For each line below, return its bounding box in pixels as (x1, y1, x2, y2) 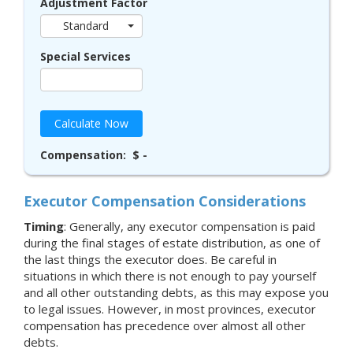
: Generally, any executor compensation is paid (64, 218, 315, 235)
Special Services (40, 49, 131, 65)
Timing (24, 218, 64, 235)
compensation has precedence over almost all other (24, 318, 306, 334)
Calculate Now (54, 116, 128, 132)
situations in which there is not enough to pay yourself (24, 268, 316, 284)
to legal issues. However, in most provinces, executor (24, 301, 316, 318)
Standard (63, 18, 109, 34)
